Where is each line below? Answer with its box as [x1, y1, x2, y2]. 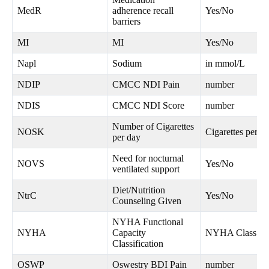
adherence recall [112, 5, 174, 16]
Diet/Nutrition [112, 185, 165, 196]
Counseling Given [112, 196, 181, 207]
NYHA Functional [112, 217, 183, 228]
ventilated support [112, 164, 180, 175]
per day [112, 132, 141, 143]
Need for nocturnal [112, 153, 184, 164]
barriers [112, 16, 141, 27]
